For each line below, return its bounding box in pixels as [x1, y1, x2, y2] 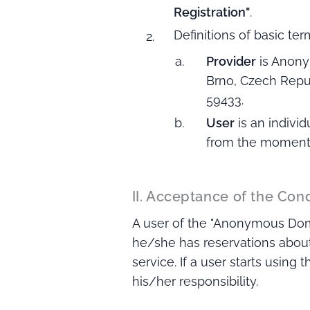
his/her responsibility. [131, 274, 258, 289]
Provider [206, 53, 256, 69]
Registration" [173, 5, 250, 19]
